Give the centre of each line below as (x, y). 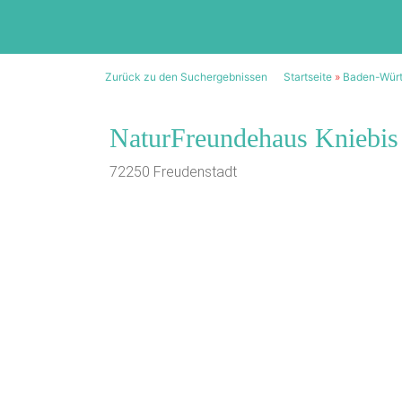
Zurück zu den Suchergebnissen (186, 77)
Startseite (308, 77)
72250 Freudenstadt (173, 172)
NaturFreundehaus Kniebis (254, 138)
